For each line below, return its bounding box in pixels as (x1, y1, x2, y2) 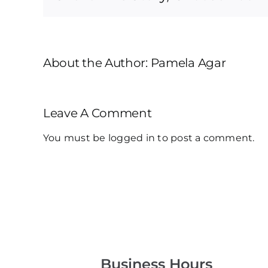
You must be (43, 132, 108, 144)
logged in (108, 132, 156, 144)
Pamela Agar (150, 55, 226, 70)
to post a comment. (155, 132, 255, 144)
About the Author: (43, 55, 151, 70)
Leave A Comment (43, 105, 152, 120)
